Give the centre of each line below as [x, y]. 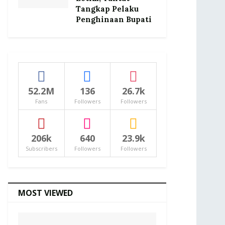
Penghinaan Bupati [114, 19]
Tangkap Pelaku [107, 9]
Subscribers [41, 148]
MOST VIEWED [45, 193]
